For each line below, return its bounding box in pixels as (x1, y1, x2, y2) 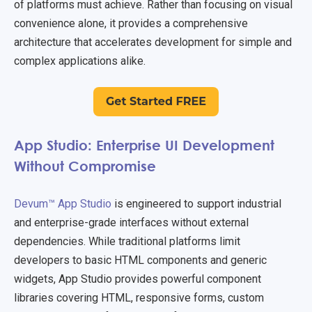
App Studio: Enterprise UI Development (14, 136, 274, 153)
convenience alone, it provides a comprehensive (14, 17, 248, 31)
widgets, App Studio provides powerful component (14, 272, 261, 286)
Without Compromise (14, 157, 164, 174)
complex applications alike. (14, 54, 146, 68)
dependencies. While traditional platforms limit (14, 234, 240, 248)
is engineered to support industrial (114, 196, 281, 210)
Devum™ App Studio (14, 196, 114, 210)
